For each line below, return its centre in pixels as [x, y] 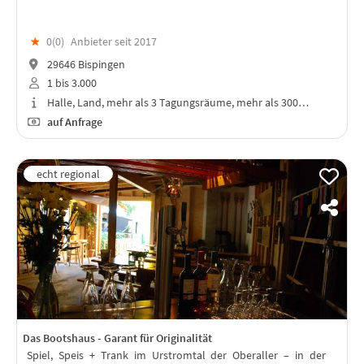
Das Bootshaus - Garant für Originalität [117, 338]
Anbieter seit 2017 [114, 41]
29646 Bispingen [84, 64]
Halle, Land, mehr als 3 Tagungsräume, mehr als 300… [176, 103]
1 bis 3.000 [70, 83]
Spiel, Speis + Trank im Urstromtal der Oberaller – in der [176, 355]
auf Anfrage [73, 121]
